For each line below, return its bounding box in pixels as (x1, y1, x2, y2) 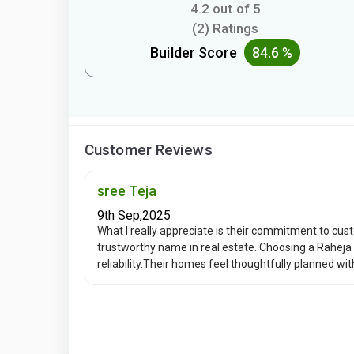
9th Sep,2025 (97, 207, 171, 223)
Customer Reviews (85, 140, 213, 159)
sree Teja (97, 182, 156, 199)
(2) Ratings (192, 20, 259, 36)
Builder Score (150, 43, 244, 61)
